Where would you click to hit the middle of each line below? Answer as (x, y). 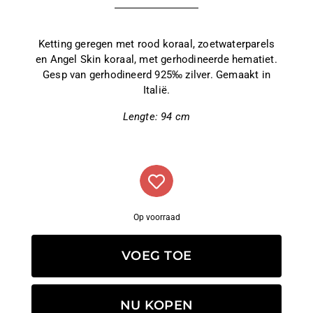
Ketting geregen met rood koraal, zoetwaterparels (156, 44)
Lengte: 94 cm (156, 116)
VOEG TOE (178, 255)
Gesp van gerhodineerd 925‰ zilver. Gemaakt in (156, 74)
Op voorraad (156, 217)
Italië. (156, 90)
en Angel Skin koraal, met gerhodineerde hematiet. (156, 59)
